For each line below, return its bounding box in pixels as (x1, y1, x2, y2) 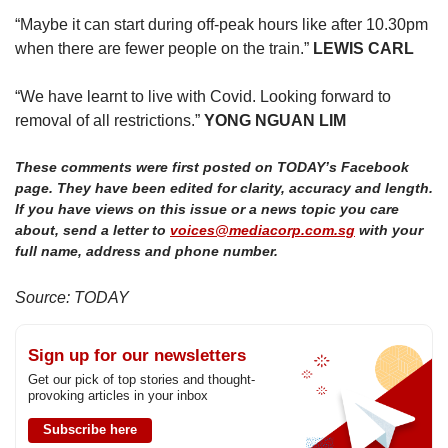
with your (355, 221, 423, 238)
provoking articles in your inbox (28, 387, 208, 403)
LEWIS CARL (313, 39, 414, 57)
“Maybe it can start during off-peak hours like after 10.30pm (15, 15, 428, 33)
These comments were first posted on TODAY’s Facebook (15, 158, 409, 175)
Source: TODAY (15, 288, 129, 306)
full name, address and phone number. (15, 242, 278, 259)
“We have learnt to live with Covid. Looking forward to (15, 87, 391, 105)
